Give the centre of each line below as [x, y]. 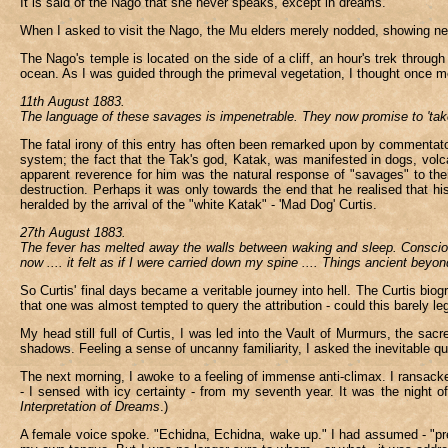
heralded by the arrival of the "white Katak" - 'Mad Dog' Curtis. [198, 204]
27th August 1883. [73, 232]
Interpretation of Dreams [90, 406]
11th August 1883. [72, 101]
